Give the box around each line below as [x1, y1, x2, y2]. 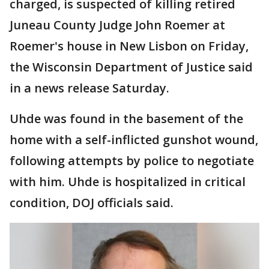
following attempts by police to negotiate [10, 152, 254, 169]
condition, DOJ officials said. [10, 194, 174, 211]
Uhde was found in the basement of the [10, 110, 243, 127]
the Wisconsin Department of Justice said [10, 58, 253, 75]
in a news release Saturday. [10, 79, 169, 96]
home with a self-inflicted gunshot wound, [10, 131, 258, 148]
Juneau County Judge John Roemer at [10, 16, 225, 33]
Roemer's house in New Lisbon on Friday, [10, 37, 249, 54]
